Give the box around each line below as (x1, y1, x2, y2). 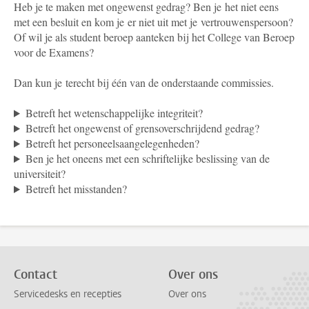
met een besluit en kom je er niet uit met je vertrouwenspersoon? (14, 14, 293, 29)
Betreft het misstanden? (25, 181, 127, 196)
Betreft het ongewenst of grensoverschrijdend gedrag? (25, 121, 259, 135)
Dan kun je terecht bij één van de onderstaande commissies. (14, 75, 274, 90)
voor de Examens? (14, 45, 94, 59)
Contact (14, 266, 57, 283)
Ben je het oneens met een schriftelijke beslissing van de (25, 151, 270, 166)
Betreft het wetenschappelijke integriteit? (25, 106, 203, 120)
